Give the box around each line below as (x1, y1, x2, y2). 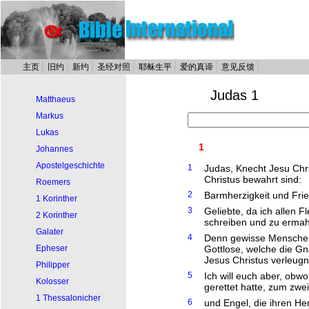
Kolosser (36, 277, 69, 286)
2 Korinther (36, 210, 77, 220)
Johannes (36, 144, 73, 154)
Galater (36, 227, 63, 237)
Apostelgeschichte (36, 161, 105, 170)
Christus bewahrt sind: (204, 174, 301, 185)
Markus (36, 111, 63, 121)
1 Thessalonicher (36, 293, 101, 303)
